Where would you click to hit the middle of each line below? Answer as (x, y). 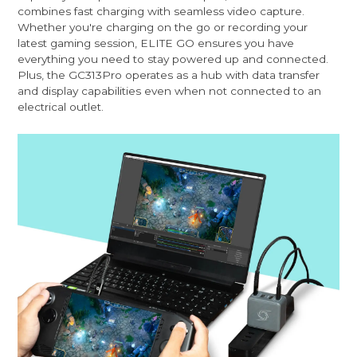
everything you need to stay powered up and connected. (173, 59)
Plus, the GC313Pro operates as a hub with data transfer (169, 75)
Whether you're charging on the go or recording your (163, 27)
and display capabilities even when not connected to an (170, 90)
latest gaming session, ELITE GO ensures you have (156, 43)
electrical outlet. (61, 106)
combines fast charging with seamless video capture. (161, 11)
